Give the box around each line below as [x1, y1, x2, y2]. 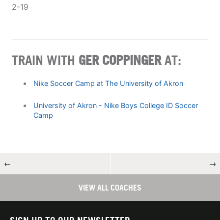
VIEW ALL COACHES [79, 182, 141, 192]
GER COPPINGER [79, 52, 161, 68]
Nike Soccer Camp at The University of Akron [33, 79, 183, 87]
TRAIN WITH [12, 52, 79, 68]
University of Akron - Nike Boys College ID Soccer [33, 101, 198, 110]
